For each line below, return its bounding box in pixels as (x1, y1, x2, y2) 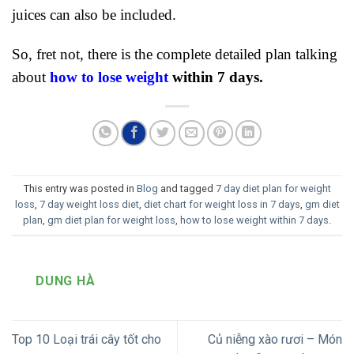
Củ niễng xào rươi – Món (208, 331, 342, 347)
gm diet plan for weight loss (47, 214, 175, 227)
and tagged (157, 183, 216, 195)
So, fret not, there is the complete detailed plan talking (12, 45, 337, 62)
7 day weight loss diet (39, 198, 139, 211)
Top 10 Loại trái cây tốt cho (12, 331, 161, 347)
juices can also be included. (12, 6, 176, 23)
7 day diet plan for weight (215, 183, 331, 195)
